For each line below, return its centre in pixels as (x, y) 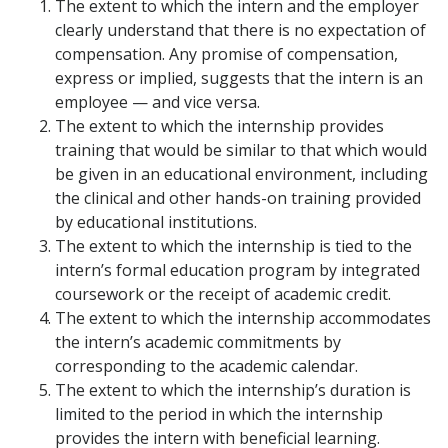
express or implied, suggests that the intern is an (239, 78)
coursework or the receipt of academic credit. (223, 294)
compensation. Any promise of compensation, (226, 54)
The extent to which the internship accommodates (243, 318)
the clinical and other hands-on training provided (238, 198)
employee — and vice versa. (157, 102)
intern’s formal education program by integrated (237, 270)
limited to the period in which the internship (219, 414)
